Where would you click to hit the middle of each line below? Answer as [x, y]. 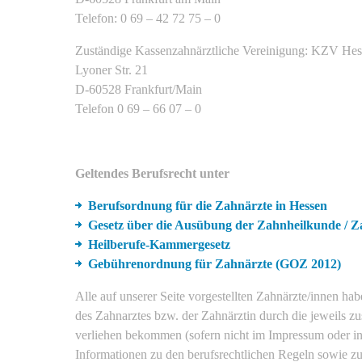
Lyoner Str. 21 [112, 69]
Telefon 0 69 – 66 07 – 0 [138, 108]
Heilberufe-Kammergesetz [159, 244]
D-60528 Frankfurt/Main [139, 89]
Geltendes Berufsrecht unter [152, 173]
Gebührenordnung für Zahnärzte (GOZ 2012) [215, 263]
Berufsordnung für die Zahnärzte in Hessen [208, 205]
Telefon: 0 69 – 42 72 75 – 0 [148, 18]
